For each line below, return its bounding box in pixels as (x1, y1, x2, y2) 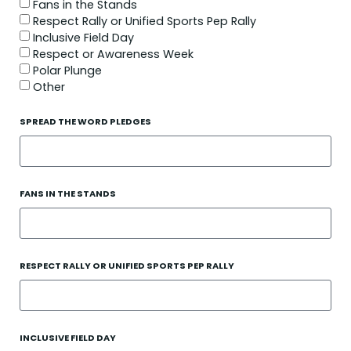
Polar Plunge (33, 63, 102, 79)
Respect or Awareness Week (33, 46, 194, 63)
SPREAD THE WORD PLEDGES (20, 115, 151, 128)
